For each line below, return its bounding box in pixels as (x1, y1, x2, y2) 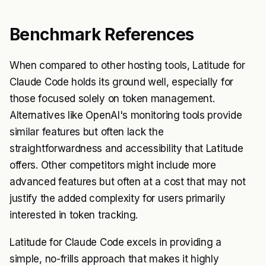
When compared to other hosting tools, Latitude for (9, 59, 245, 72)
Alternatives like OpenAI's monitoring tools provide (9, 109, 242, 122)
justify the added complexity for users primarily (9, 192, 226, 205)
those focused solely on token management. (9, 93, 215, 105)
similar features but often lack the (9, 126, 164, 138)
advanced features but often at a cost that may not (9, 176, 246, 188)
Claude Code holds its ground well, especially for (9, 76, 233, 88)
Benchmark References (9, 24, 194, 45)
